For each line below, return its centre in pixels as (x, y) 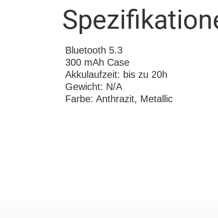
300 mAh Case (98, 62)
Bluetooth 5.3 (94, 50)
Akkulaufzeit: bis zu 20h (117, 74)
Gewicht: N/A (94, 86)
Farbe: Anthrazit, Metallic (119, 99)
